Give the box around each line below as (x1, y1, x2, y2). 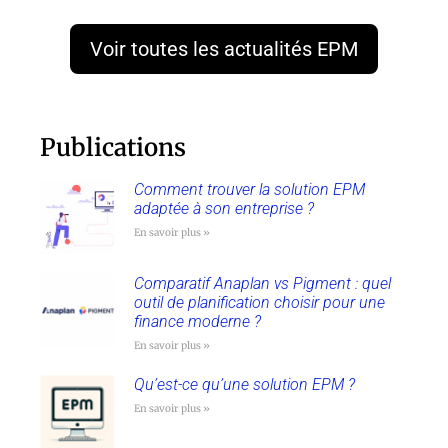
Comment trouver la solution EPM (133, 180, 365, 200)
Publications (40, 132, 186, 164)
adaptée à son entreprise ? (133, 199, 314, 219)
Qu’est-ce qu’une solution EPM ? (133, 374, 355, 394)
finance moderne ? (133, 311, 261, 331)
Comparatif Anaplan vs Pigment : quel (133, 273, 391, 293)
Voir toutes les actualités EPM (90, 37, 358, 62)
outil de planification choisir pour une (133, 292, 385, 312)
